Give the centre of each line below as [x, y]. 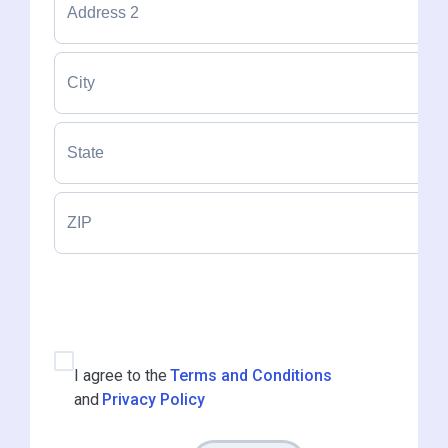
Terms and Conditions [251, 375]
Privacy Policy [153, 399]
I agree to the [120, 375]
